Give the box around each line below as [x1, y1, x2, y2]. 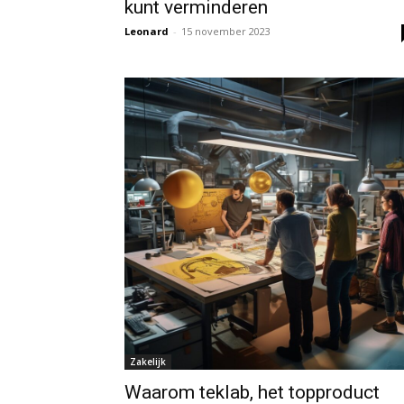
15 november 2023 [181, 24, 271, 39]
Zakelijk [130, 355, 166, 369]
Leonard [124, 24, 169, 39]
